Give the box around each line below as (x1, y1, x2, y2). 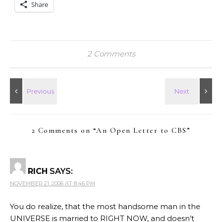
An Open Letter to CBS (96, 125, 187, 135)
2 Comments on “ (31, 125, 97, 135)
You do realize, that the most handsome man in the (10, 201, 200, 211)
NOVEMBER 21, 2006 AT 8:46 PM (10, 179, 95, 187)
